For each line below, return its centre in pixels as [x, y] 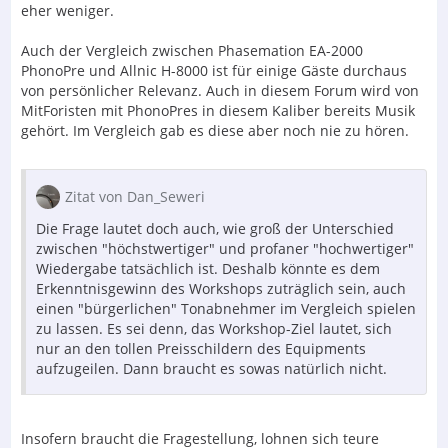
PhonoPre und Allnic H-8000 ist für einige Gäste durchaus [214, 71]
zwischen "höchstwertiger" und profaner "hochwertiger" [225, 249]
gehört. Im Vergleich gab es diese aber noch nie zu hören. [215, 131]
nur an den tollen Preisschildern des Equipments [201, 349]
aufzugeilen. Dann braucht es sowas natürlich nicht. [211, 369]
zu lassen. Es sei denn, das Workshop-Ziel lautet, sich [214, 329]
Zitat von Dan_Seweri [135, 197]
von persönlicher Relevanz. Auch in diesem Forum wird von [220, 91]
